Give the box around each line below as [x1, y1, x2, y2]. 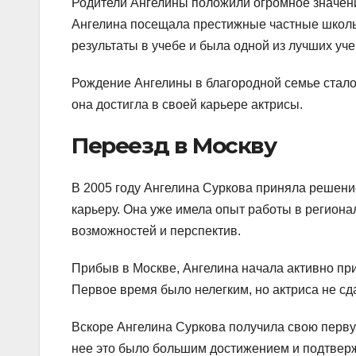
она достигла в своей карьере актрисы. [72, 97, 303, 111]
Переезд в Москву [72, 131, 277, 159]
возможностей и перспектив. [72, 224, 241, 238]
